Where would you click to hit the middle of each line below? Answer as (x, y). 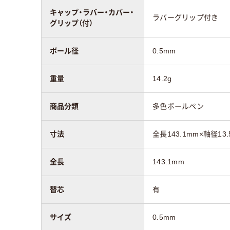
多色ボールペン (178, 106)
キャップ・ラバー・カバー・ (92, 12)
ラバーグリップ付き (186, 17)
